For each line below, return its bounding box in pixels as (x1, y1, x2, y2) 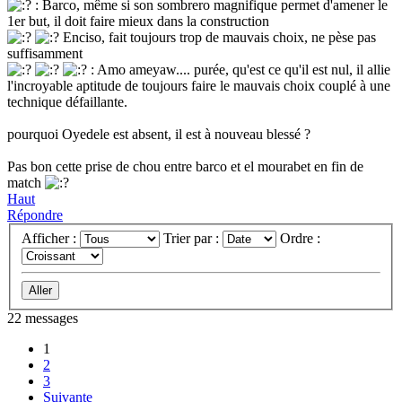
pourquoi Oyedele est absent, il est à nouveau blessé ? (7, 127, 310, 143)
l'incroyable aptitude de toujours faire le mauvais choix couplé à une (7, 78, 390, 94)
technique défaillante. (7, 94, 127, 110)
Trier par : (163, 230, 223, 246)
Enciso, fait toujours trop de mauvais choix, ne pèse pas (59, 30, 376, 46)
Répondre (7, 207, 63, 223)
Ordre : (280, 230, 324, 246)
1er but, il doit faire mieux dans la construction (7, 13, 269, 30)
